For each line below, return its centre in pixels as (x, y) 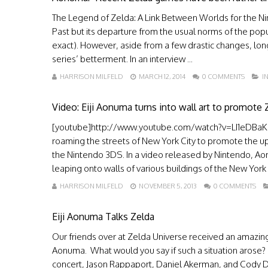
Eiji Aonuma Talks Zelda (103, 217)
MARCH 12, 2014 (162, 77)
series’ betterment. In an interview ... (122, 59)
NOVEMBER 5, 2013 (168, 186)
